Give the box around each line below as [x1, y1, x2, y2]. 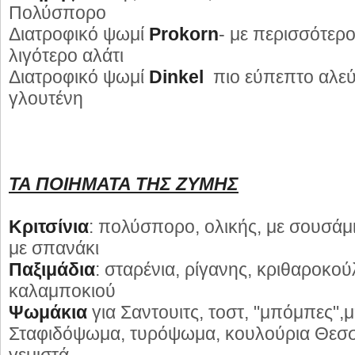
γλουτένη [9, 88, 83, 109]
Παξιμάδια [9, 259, 95, 280]
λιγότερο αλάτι [9, 45, 124, 66]
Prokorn [149, 24, 219, 44]
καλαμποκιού [9, 281, 116, 301]
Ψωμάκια [9, 302, 87, 323]
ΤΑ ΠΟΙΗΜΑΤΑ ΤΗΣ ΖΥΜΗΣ [9, 174, 239, 194]
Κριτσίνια [9, 216, 89, 237]
